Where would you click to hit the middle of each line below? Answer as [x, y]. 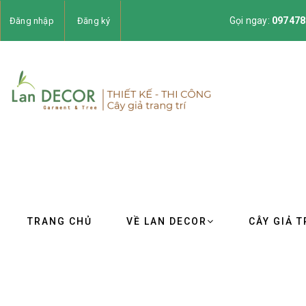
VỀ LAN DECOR [167, 221]
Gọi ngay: [251, 20]
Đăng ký [94, 21]
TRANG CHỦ [60, 221]
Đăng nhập [32, 21]
